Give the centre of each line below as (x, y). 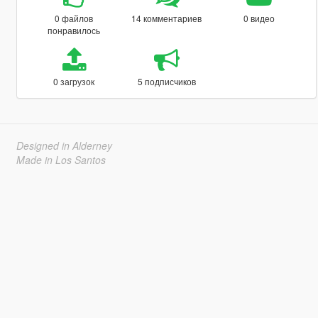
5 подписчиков (166, 81)
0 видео (259, 18)
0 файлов (74, 18)
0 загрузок (74, 81)
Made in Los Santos (61, 159)
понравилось (74, 30)
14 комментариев (167, 18)
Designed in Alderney (64, 145)
